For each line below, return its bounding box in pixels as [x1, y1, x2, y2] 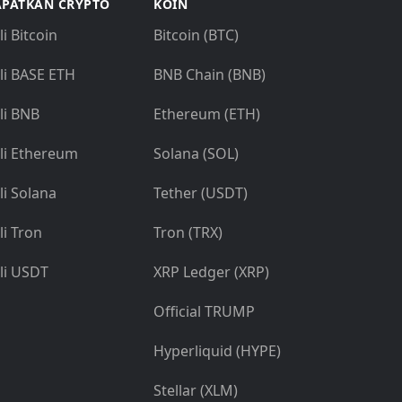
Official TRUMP [153, 301, 255, 321]
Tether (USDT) [153, 183, 248, 203]
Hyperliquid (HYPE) [153, 341, 281, 361]
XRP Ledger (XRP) [153, 262, 269, 282]
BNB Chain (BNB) [153, 65, 266, 84]
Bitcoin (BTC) [153, 25, 239, 45]
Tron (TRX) [153, 223, 223, 242]
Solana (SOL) [153, 144, 239, 163]
